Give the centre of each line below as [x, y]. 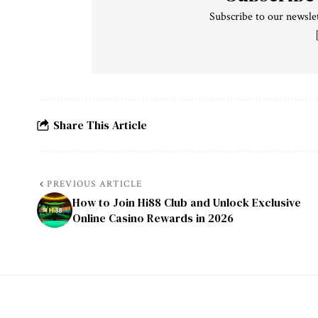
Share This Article [100, 125]
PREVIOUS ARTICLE [95, 184]
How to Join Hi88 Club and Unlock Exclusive [187, 202]
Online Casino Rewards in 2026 [153, 218]
